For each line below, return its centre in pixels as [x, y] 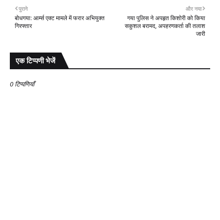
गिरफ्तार [23, 26]
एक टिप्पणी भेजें [36, 60]
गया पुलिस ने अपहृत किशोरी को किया [166, 18]
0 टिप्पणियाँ [22, 84]
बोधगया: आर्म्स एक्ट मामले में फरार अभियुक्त [60, 18]
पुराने [23, 9]
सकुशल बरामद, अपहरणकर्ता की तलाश [165, 26]
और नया [193, 9]
